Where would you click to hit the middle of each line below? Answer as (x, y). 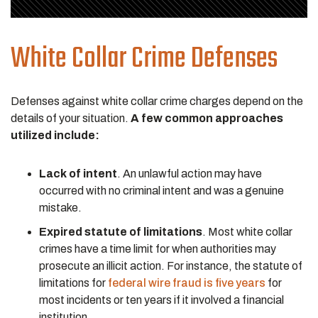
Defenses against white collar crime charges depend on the (157, 101)
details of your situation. (71, 118)
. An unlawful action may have (190, 174)
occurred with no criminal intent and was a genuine (161, 191)
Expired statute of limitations (121, 232)
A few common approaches (207, 118)
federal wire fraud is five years (186, 283)
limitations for (72, 283)
